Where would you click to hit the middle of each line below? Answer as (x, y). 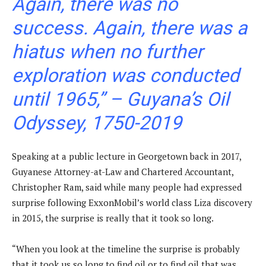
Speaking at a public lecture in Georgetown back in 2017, (126, 156)
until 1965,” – (69, 99)
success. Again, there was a (129, 28)
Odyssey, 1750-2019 (99, 123)
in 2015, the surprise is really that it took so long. (113, 218)
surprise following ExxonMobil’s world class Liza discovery (132, 203)
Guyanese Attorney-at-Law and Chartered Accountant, (123, 172)
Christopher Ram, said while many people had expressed (127, 187)
